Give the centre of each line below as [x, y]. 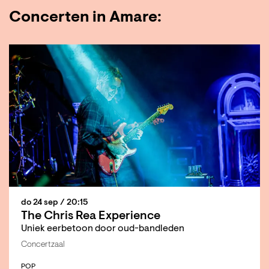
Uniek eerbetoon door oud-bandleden [103, 228]
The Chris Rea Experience [91, 216]
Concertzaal [43, 245]
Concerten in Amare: [85, 18]
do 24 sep [41, 203]
